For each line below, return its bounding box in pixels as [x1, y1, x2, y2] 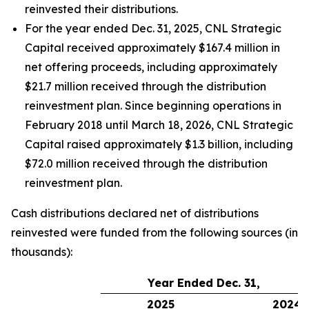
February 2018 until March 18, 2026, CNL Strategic [25, 118, 293, 132]
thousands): [11, 245, 72, 259]
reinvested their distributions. [25, 2, 181, 16]
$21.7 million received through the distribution [25, 79, 266, 93]
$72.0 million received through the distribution [25, 157, 268, 170]
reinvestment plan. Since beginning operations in [25, 99, 281, 112]
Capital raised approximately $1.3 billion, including [25, 137, 293, 151]
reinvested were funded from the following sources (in [11, 226, 298, 239]
